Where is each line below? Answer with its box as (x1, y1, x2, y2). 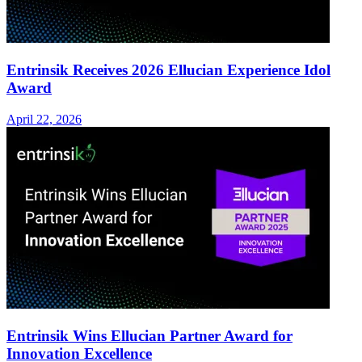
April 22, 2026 (6, 112, 82, 126)
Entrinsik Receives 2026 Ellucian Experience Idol (6, 61, 330, 79)
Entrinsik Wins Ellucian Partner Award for (6, 326, 293, 344)
